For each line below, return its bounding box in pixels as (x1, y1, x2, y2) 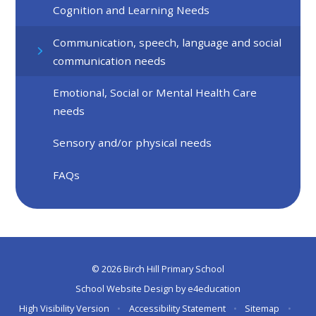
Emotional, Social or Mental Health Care (53, 85, 257, 100)
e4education (188, 281, 241, 295)
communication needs (53, 53, 166, 68)
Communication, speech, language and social (53, 35, 282, 49)
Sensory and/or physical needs (53, 135, 212, 150)
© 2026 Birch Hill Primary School (92, 262, 224, 275)
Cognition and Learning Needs (53, 3, 210, 18)
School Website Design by (75, 281, 188, 295)
